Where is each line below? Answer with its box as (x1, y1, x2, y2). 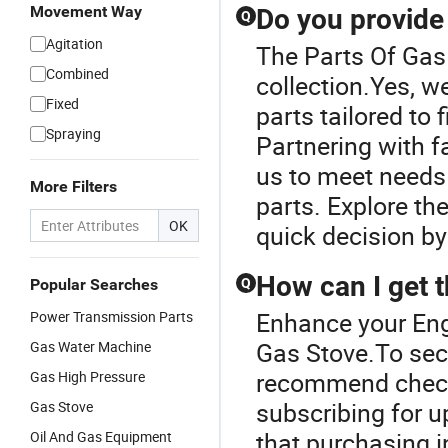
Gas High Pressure (30, 367, 145, 386)
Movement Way (30, 2, 142, 21)
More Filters (30, 177, 117, 196)
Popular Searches (30, 275, 158, 294)
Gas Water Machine (30, 337, 151, 356)
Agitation (46, 34, 103, 53)
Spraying (46, 124, 101, 143)
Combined (46, 64, 109, 83)
